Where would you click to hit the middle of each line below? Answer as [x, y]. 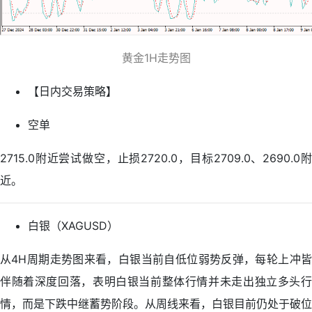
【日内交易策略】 [72, 91]
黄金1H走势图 [156, 58]
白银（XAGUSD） [73, 226]
